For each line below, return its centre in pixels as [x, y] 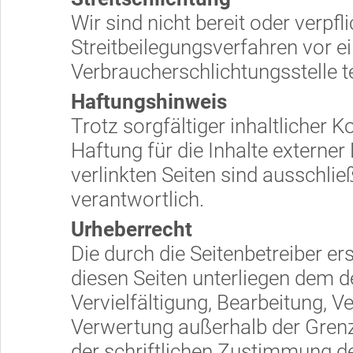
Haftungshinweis [149, 102]
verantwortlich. [137, 199]
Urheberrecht [132, 229]
